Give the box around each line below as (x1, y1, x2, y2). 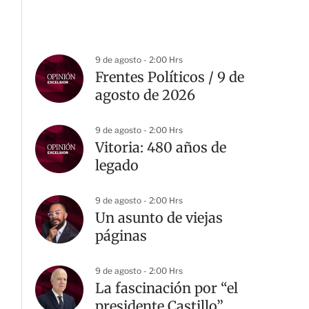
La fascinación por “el (95, 279, 238, 297)
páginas (95, 227, 147, 244)
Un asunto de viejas (95, 209, 223, 226)
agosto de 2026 (95, 86, 195, 103)
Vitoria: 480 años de (95, 139, 226, 156)
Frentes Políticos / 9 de (95, 68, 244, 86)
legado (95, 157, 139, 174)
